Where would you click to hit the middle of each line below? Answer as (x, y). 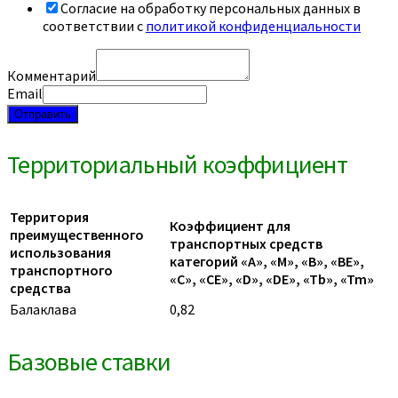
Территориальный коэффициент (178, 165)
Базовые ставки (89, 362)
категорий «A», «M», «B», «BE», (267, 262)
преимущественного (77, 235)
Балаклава (43, 310)
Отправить (43, 115)
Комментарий (52, 76)
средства (40, 288)
